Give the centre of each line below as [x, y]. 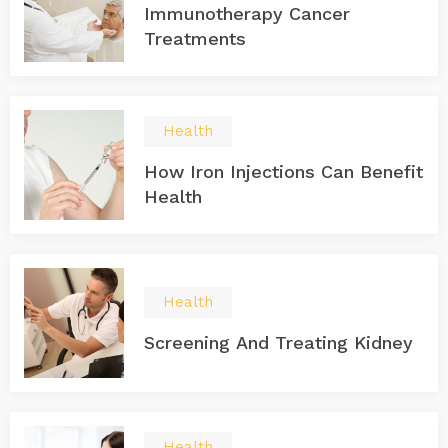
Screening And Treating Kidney [278, 342]
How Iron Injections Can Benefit [283, 171]
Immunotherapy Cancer [247, 13]
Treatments [195, 38]
